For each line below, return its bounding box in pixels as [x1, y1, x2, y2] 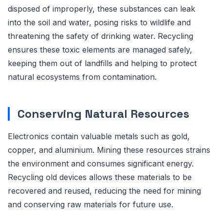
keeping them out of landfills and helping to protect [8, 58, 197, 68]
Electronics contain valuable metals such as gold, [8, 131, 190, 141]
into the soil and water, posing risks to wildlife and [8, 17, 191, 27]
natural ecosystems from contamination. [8, 72, 157, 82]
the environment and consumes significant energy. [8, 158, 194, 168]
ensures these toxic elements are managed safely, [8, 44, 192, 54]
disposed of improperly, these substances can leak [8, 3, 195, 14]
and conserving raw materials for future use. [8, 199, 173, 209]
